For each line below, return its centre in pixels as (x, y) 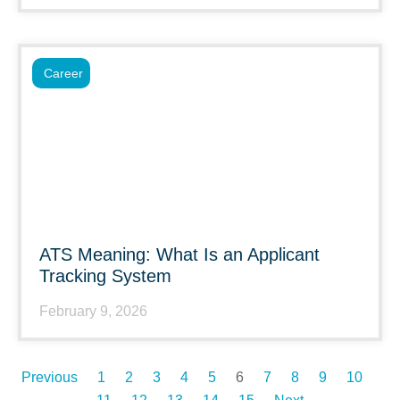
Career (63, 73)
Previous (50, 377)
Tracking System (105, 276)
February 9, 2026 (93, 311)
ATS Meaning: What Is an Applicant (179, 254)
